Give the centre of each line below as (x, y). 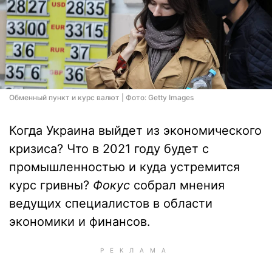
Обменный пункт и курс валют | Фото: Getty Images (101, 97)
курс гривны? (51, 185)
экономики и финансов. (80, 222)
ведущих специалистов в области (111, 203)
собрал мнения (179, 185)
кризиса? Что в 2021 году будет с (109, 149)
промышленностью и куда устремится (124, 167)
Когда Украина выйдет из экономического (135, 131)
